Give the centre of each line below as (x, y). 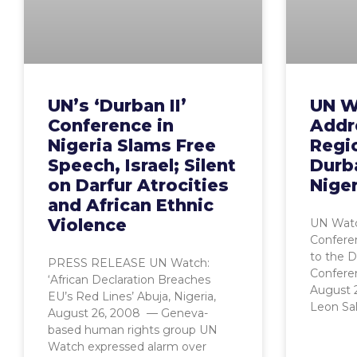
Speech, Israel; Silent (142, 165)
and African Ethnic (131, 205)
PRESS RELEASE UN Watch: (129, 263)
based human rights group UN (133, 330)
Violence (87, 225)
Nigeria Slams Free (132, 145)
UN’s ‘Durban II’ (117, 106)
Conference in (111, 126)
